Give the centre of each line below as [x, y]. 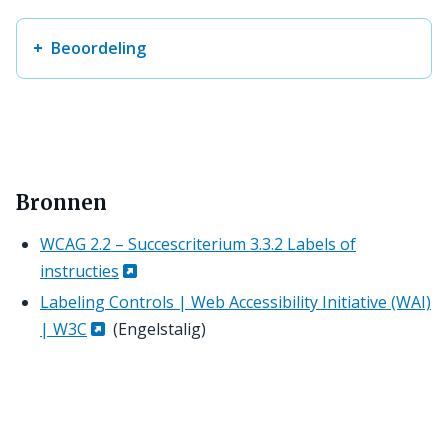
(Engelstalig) [157, 328]
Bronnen [61, 202]
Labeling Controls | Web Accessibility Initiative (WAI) [235, 301]
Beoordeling [98, 47]
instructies [79, 270]
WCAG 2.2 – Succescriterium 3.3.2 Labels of [198, 243]
